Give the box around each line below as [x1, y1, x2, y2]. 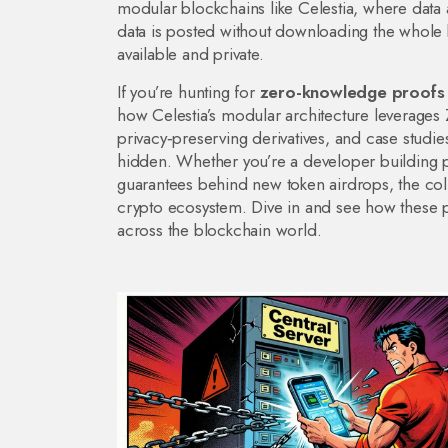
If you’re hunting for [117, 80, 260, 104]
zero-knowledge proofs [259, 80, 445, 104]
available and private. [117, 42, 264, 66]
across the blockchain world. [117, 218, 322, 242]
